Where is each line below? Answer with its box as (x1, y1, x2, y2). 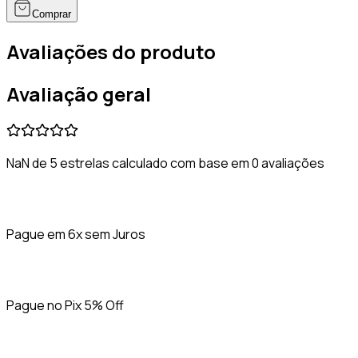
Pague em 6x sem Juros (6, 225, 145, 243)
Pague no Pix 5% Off (6, 296, 124, 314)
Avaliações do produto (6, 38, 216, 65)
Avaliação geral (6, 80, 151, 107)
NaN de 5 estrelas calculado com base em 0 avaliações (6, 153, 324, 172)
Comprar (32, 7, 71, 20)
